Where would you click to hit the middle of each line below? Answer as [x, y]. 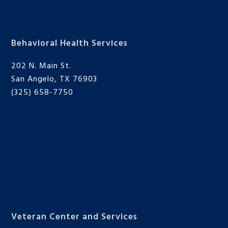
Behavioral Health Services [70, 44]
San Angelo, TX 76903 [54, 80]
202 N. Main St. [41, 66]
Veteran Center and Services [75, 217]
